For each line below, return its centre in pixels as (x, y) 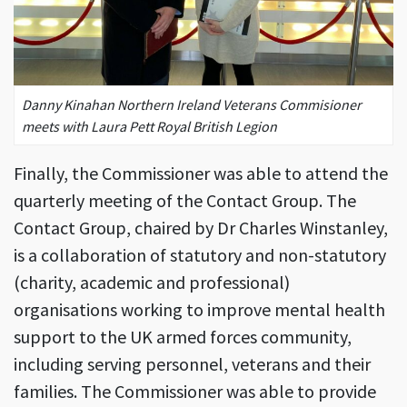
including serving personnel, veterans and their (192, 364)
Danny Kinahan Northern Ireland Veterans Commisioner (192, 105)
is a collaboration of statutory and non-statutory (200, 255)
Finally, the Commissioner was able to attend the (201, 174)
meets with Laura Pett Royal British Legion (149, 127)
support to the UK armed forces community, (183, 337)
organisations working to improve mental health (199, 310)
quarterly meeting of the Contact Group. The (185, 201)
